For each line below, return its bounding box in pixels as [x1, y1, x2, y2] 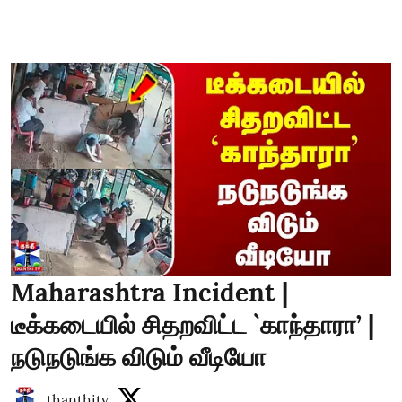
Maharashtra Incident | [11, 276, 288, 309]
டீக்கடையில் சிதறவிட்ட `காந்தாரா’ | [11, 309, 374, 341]
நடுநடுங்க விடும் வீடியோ [11, 341, 267, 373]
